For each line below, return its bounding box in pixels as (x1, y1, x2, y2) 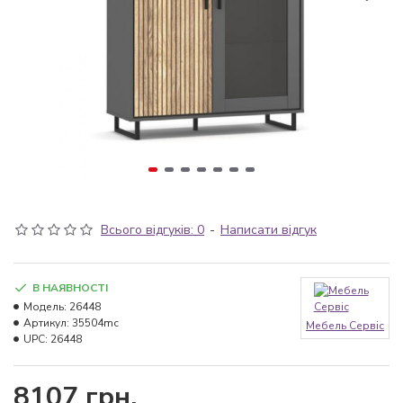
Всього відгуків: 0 (101, 221, 204, 238)
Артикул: (23, 316, 69, 330)
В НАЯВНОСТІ (32, 281, 108, 295)
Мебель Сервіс (306, 318, 384, 333)
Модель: (23, 300, 67, 314)
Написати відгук (220, 221, 317, 238)
